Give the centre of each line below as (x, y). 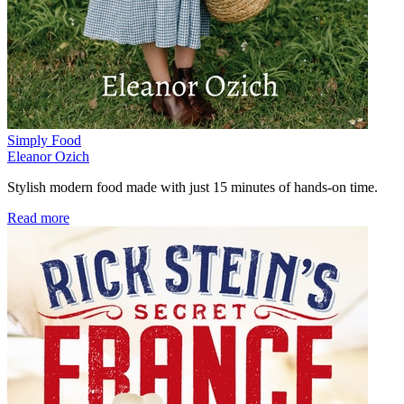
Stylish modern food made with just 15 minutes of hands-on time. (193, 188)
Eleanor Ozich (48, 157)
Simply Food (44, 141)
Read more (38, 218)
